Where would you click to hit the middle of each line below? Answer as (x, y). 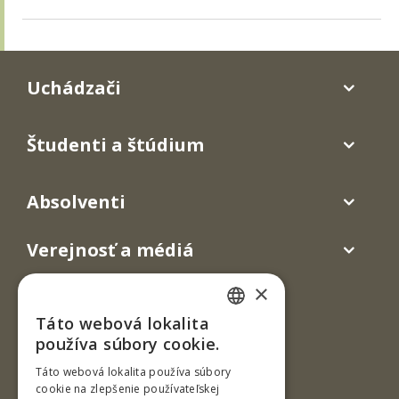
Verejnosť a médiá (110, 249)
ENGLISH (251, 364)
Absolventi (76, 201)
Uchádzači (74, 87)
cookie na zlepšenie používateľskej (128, 389)
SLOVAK (249, 330)
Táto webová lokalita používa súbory (134, 372)
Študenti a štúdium (115, 144)
